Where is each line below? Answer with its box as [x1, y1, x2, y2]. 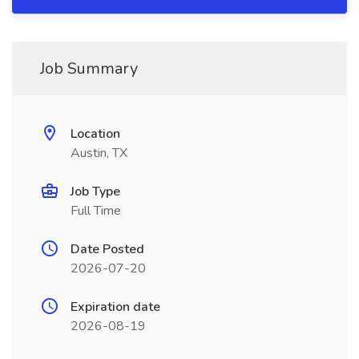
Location [71, 125, 120, 143]
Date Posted [71, 240, 144, 258]
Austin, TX [71, 144, 127, 162]
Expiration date [71, 298, 160, 316]
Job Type [71, 183, 120, 200]
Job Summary [40, 58, 138, 79]
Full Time [71, 202, 121, 220]
